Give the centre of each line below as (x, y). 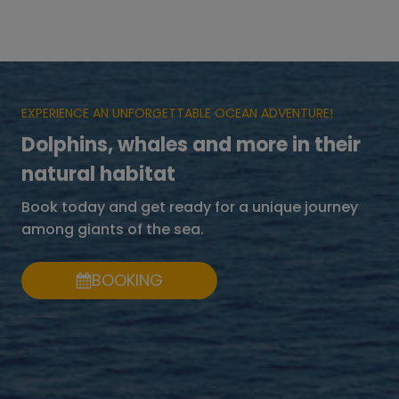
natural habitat (98, 174)
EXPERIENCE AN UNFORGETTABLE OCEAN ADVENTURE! (177, 113)
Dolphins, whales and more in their (191, 144)
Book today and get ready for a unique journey (190, 207)
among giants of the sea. (113, 229)
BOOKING (127, 280)
